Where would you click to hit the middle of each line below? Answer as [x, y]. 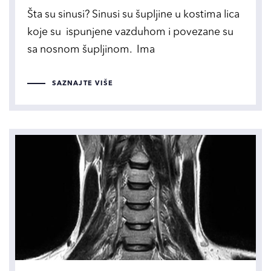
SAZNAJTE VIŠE [83, 83]
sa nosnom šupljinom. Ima [91, 50]
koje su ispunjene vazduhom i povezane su [130, 33]
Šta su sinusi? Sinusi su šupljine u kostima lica [133, 15]
